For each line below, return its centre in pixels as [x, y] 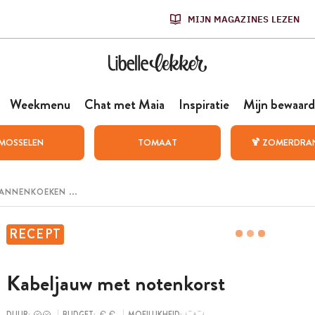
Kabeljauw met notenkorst [115, 284]
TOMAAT [157, 142]
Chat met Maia [124, 104]
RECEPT [35, 234]
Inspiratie [204, 104]
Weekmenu [40, 104]
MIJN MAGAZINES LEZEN [244, 19]
